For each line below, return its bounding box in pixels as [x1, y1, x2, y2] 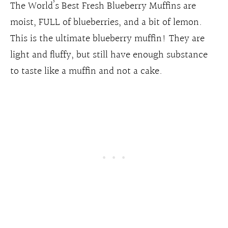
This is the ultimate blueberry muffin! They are [10, 31, 205, 47]
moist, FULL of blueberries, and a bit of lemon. [10, 14, 202, 31]
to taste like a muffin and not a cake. [10, 63, 162, 80]
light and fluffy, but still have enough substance [10, 47, 208, 64]
